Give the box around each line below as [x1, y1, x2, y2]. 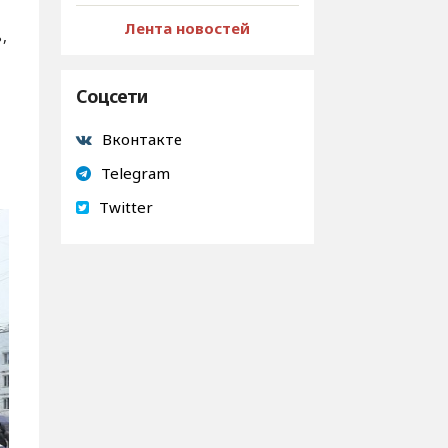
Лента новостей [124, 18, 251, 38]
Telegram [100, 163, 170, 183]
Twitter [98, 197, 153, 217]
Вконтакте [101, 129, 182, 149]
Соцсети [75, 84, 147, 108]
